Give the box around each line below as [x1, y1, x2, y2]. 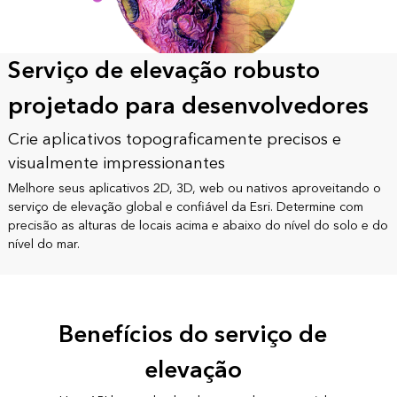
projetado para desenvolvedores [7, 86, 369, 128]
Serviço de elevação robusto [7, 51, 320, 92]
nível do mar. [7, 233, 80, 256]
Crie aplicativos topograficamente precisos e [7, 126, 341, 154]
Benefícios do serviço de [58, 315, 328, 356]
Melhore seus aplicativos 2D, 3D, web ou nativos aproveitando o [7, 177, 381, 200]
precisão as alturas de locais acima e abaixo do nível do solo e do [7, 214, 388, 237]
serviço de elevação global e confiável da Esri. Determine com [7, 196, 363, 219]
